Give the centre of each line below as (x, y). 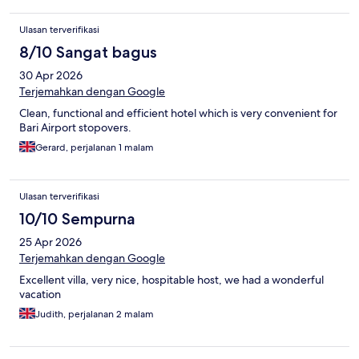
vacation (40, 294)
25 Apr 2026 (50, 242)
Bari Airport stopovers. (75, 127)
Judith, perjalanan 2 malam (95, 314)
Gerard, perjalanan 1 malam (95, 147)
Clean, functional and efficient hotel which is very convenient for (178, 113)
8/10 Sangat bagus (88, 52)
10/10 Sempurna (77, 218)
